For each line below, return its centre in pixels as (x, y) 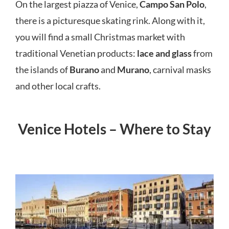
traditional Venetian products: (76, 53)
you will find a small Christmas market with (100, 37)
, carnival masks (180, 69)
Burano (84, 69)
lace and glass (164, 53)
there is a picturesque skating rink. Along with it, (110, 20)
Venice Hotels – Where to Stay (114, 129)
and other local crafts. (58, 86)
